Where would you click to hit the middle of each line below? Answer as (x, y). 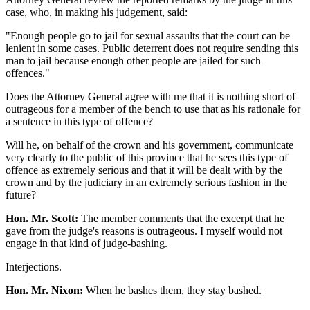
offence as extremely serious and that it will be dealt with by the (144, 170)
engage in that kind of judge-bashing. (86, 243)
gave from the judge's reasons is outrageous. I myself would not (144, 230)
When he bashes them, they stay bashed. (172, 290)
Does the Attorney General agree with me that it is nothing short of (151, 96)
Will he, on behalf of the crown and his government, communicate (149, 145)
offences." (28, 73)
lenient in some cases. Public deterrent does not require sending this (152, 48)
